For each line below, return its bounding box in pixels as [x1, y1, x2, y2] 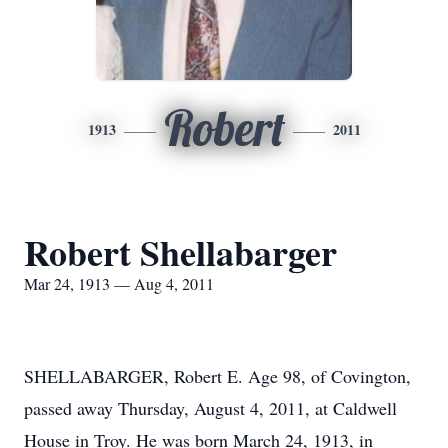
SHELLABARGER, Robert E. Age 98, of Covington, [24, 364, 411, 388]
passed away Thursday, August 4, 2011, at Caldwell [24, 396, 397, 420]
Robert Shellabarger [24, 226, 337, 278]
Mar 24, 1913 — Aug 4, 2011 [24, 273, 214, 294]
